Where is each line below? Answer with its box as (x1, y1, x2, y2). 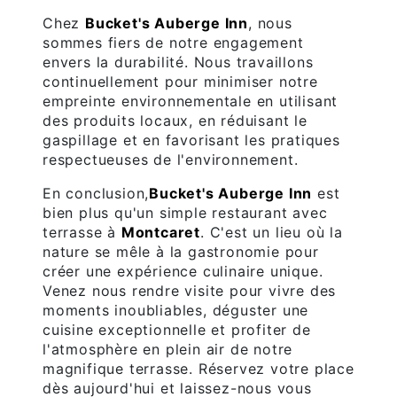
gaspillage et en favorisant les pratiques (43, 131, 340, 150)
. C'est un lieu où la (200, 223, 343, 242)
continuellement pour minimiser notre (43, 73, 318, 91)
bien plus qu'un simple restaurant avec (43, 204, 328, 222)
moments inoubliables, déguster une (43, 301, 309, 320)
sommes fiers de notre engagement (43, 34, 304, 52)
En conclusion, (43, 184, 150, 203)
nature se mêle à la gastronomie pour (43, 243, 319, 261)
